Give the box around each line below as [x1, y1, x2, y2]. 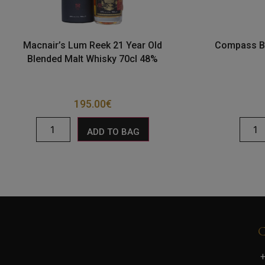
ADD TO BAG [87, 126, 140, 137]
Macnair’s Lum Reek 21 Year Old [23, 39, 163, 51]
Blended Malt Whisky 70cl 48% [27, 53, 159, 64]
